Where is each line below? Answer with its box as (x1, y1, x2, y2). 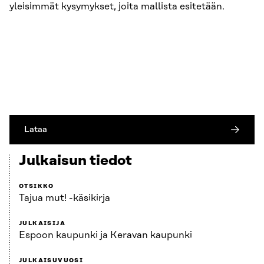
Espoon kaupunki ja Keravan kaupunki (19, 230, 192, 241)
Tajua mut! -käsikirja (19, 193, 110, 204)
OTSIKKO (19, 183, 54, 190)
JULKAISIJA (19, 220, 65, 227)
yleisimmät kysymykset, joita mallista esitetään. (9, 1, 225, 12)
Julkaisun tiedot (19, 153, 132, 169)
